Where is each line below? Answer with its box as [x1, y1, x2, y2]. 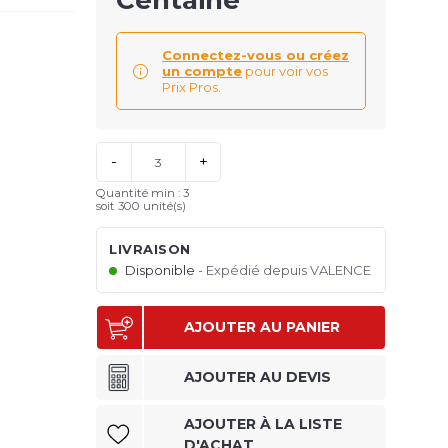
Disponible [125, 262, 195, 279]
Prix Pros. [162, 79, 221, 96]
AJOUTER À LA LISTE [184, 415, 342, 434]
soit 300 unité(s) [96, 199, 186, 214]
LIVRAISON [109, 241, 191, 258]
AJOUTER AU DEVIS [184, 368, 331, 387]
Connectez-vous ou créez [162, 47, 349, 64]
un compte [162, 63, 242, 80]
